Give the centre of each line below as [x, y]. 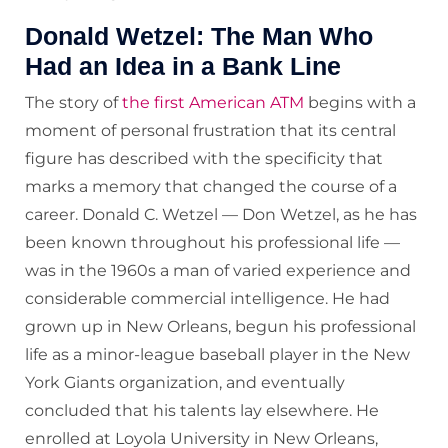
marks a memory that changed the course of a [211, 187]
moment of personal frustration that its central [210, 131]
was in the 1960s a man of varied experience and [218, 271]
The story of [71, 103]
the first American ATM [211, 103]
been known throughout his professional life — [212, 243]
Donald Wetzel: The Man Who [199, 36]
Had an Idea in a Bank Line [183, 66]
